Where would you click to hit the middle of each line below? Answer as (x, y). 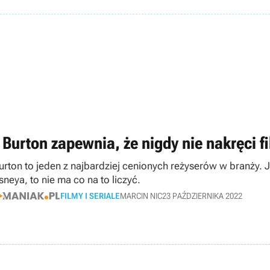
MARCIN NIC (141, 196)
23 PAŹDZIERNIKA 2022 (202, 196)
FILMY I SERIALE (90, 196)
